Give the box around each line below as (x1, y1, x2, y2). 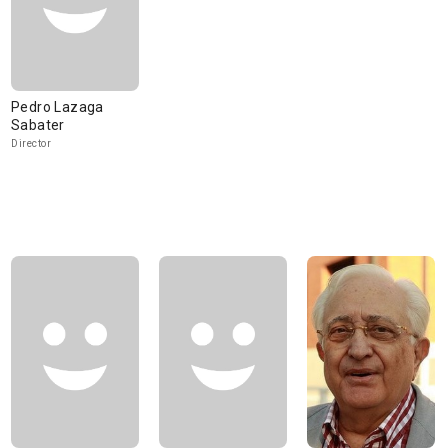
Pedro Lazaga (11, 99, 104, 115)
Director (11, 138, 51, 149)
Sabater (11, 117, 65, 133)
